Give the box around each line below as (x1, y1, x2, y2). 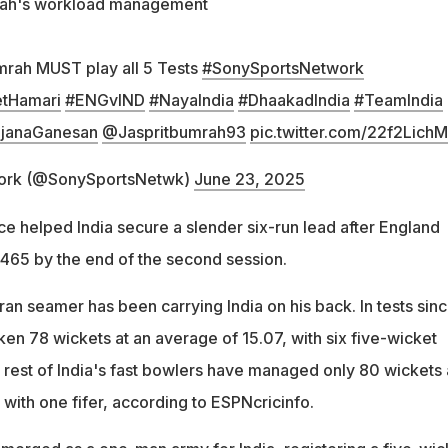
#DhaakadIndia (237, 89, 350, 110)
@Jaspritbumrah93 (101, 121, 246, 142)
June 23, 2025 (193, 168, 305, 189)
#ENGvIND (64, 89, 145, 110)
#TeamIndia (353, 89, 443, 110)
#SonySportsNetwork (201, 57, 364, 78)
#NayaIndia (148, 89, 234, 110)
